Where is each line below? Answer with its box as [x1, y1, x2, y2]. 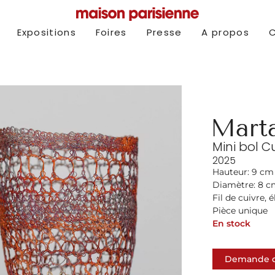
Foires [95, 26, 127, 39]
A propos [201, 26, 249, 39]
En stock [212, 218, 251, 229]
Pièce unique [212, 205, 268, 216]
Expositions [17, 26, 76, 39]
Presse [146, 26, 182, 39]
